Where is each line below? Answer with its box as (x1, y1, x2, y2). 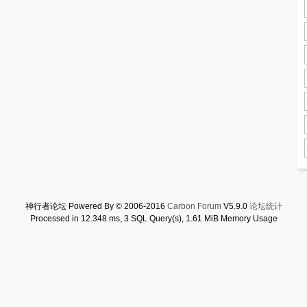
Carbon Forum (167, 201, 221, 211)
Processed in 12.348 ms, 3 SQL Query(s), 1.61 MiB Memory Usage (29, 214, 278, 223)
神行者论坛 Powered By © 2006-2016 (25, 201, 167, 211)
